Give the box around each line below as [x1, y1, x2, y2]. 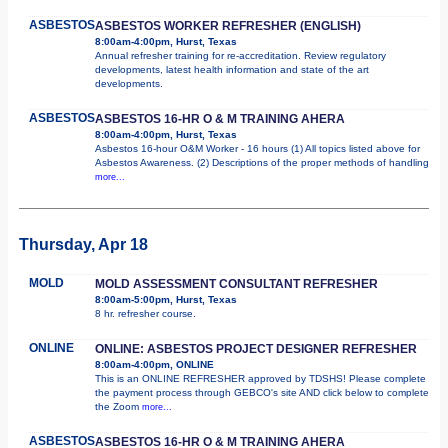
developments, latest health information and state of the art [95, 63, 369, 75]
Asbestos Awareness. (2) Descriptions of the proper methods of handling [95, 156, 429, 168]
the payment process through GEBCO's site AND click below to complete [95, 386, 429, 398]
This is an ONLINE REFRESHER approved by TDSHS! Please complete [95, 372, 426, 384]
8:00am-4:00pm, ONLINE [95, 358, 214, 370]
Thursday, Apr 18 [19, 235, 148, 253]
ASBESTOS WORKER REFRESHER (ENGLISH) [95, 18, 361, 33]
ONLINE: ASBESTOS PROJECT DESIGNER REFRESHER [95, 341, 417, 356]
